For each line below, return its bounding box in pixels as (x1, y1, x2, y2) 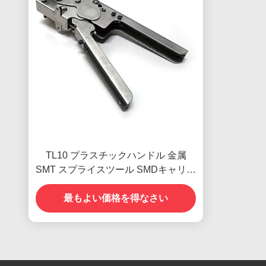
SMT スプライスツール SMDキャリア (36, 164, 196, 175)
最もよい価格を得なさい (64, 193, 168, 203)
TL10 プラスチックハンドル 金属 (45, 150, 186, 160)
